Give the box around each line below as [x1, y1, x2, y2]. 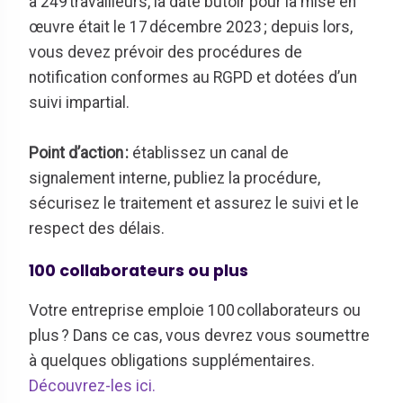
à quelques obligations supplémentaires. [29, 351, 315, 370]
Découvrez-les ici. [29, 376, 156, 395]
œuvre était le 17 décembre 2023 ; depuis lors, [29, 17, 353, 36]
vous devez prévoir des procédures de [29, 42, 302, 61]
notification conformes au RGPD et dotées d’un [29, 67, 357, 86]
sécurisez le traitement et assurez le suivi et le [29, 193, 359, 212]
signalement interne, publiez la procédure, [29, 168, 320, 187]
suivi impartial [29, 93, 126, 112]
